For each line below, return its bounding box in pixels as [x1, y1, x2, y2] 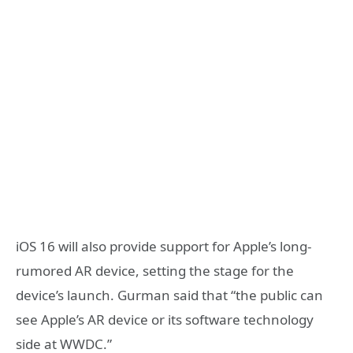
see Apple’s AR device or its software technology [16, 310, 314, 329]
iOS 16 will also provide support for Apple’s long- [16, 236, 311, 255]
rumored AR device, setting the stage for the [16, 261, 294, 280]
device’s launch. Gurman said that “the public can [16, 285, 323, 304]
